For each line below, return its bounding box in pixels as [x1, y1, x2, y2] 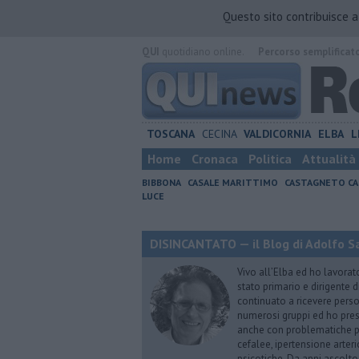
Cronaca [192, 151, 238, 167]
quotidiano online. [159, 45, 244, 58]
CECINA [201, 127, 237, 141]
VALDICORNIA [244, 127, 312, 141]
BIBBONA [142, 176, 181, 188]
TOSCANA [146, 127, 195, 141]
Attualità [302, 151, 356, 167]
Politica [248, 151, 292, 167]
